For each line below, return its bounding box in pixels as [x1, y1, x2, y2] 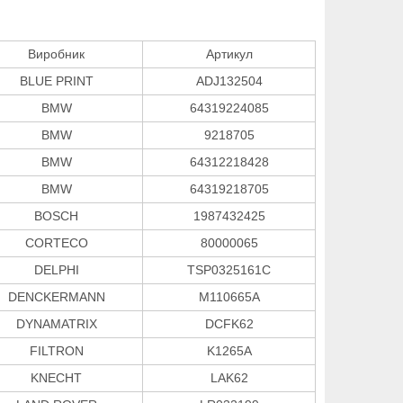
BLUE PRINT [19, 73, 94, 88]
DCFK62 [204, 316, 254, 331]
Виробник [28, 46, 85, 61]
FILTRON [29, 343, 84, 358]
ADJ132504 [195, 73, 263, 88]
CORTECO [24, 235, 88, 250]
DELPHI [33, 262, 79, 277]
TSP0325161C [187, 262, 271, 277]
